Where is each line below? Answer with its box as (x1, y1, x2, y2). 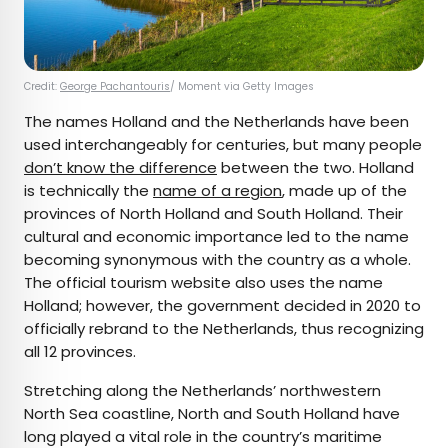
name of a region (153, 180, 282, 202)
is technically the (24, 180, 153, 202)
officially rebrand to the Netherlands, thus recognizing (24, 318, 424, 340)
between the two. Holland (217, 157, 414, 179)
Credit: (24, 79, 60, 95)
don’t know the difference (24, 157, 217, 179)
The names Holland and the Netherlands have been (24, 111, 409, 133)
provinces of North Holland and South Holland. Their (24, 203, 403, 225)
